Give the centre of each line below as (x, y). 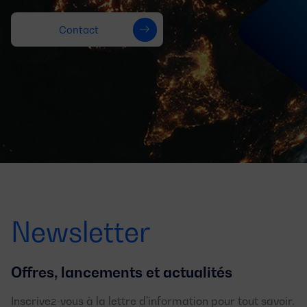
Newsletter (81, 232)
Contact (79, 29)
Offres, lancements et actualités (122, 272)
